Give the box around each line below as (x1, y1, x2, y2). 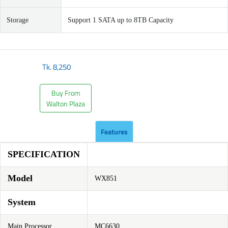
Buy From (51, 88, 80, 98)
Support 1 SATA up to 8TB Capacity (68, 16, 174, 24)
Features (100, 126, 128, 137)
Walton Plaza (46, 98, 85, 109)
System (8, 197, 36, 207)
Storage (7, 16, 28, 24)
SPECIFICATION (8, 149, 80, 159)
